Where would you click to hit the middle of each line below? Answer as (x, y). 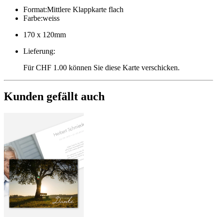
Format (34, 9)
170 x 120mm (45, 34)
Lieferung (38, 51)
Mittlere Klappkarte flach (85, 9)
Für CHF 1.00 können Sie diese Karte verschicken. (101, 67)
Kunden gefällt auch (54, 97)
